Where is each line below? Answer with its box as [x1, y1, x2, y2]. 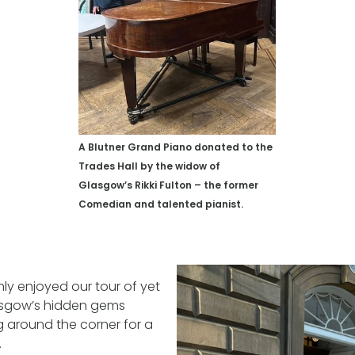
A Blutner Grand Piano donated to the [78, 140, 273, 155]
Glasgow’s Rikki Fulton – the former [78, 178, 259, 193]
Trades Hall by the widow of [78, 159, 221, 174]
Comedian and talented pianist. [78, 197, 244, 212]
